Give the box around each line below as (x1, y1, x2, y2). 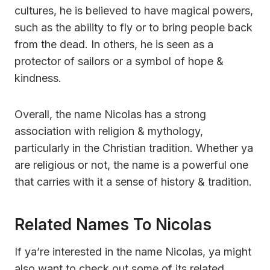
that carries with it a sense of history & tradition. (14, 175, 252, 188)
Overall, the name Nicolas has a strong (14, 107, 206, 121)
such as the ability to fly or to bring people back (14, 20, 253, 34)
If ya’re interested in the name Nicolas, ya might (14, 245, 251, 258)
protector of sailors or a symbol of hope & (14, 54, 224, 67)
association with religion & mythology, (14, 124, 203, 137)
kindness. (14, 71, 61, 84)
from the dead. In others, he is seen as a (14, 37, 213, 51)
